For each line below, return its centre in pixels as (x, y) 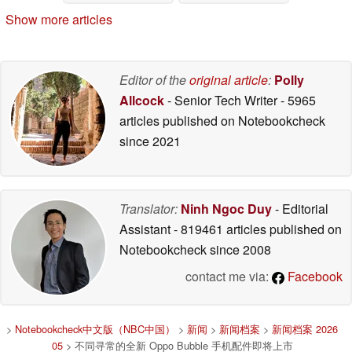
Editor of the (154, 80)
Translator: (148, 209)
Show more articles (59, 20)
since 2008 (239, 250)
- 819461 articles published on (258, 229)
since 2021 (150, 141)
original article (229, 80)
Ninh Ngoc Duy (226, 209)
